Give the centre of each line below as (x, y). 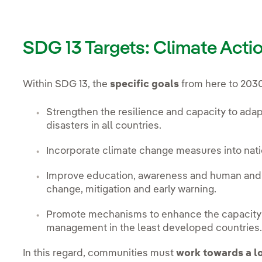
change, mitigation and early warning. (132, 190)
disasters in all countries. (104, 126)
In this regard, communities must (100, 254)
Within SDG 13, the (67, 84)
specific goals (146, 84)
